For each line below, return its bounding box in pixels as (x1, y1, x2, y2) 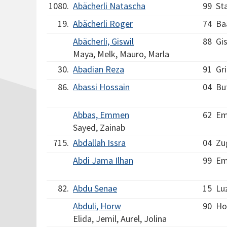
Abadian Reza (73, 63, 124, 75)
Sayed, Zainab (73, 122, 125, 133)
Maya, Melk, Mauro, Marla (73, 48, 169, 60)
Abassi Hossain (73, 81, 130, 93)
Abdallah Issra (73, 137, 126, 148)
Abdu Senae (73, 182, 117, 194)
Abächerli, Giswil (73, 35, 134, 47)
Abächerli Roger (73, 18, 133, 29)
